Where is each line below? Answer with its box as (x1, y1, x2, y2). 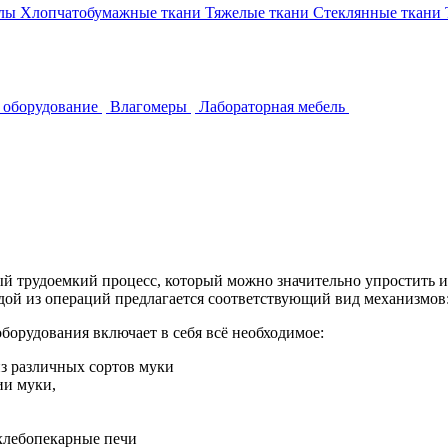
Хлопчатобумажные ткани (20, 4, 201, 21)
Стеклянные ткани (313, 4, 441, 21)
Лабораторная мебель (199, 98, 345, 115)
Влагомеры (110, 98, 187, 115)
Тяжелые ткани (205, 4, 309, 21)
